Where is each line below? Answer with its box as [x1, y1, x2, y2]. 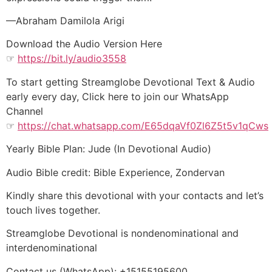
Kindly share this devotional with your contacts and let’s [6, 189, 263, 202]
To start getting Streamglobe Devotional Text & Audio [6, 75, 255, 88]
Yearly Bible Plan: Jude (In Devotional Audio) [6, 143, 211, 155]
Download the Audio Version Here [6, 38, 162, 50]
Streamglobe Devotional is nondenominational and [6, 227, 239, 240]
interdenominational [6, 242, 97, 254]
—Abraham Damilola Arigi [6, 15, 124, 27]
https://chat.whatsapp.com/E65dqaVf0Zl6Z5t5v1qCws [18, 119, 268, 132]
